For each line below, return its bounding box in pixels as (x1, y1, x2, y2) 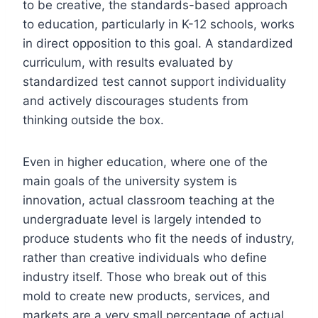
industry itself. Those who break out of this (23, 269, 267, 284)
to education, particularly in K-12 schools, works (23, 16, 295, 31)
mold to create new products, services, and (23, 288, 270, 303)
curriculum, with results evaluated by (23, 55, 233, 70)
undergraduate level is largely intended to (23, 212, 261, 226)
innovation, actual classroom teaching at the (23, 192, 275, 207)
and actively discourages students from (23, 93, 248, 108)
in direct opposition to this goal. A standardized (23, 35, 293, 50)
